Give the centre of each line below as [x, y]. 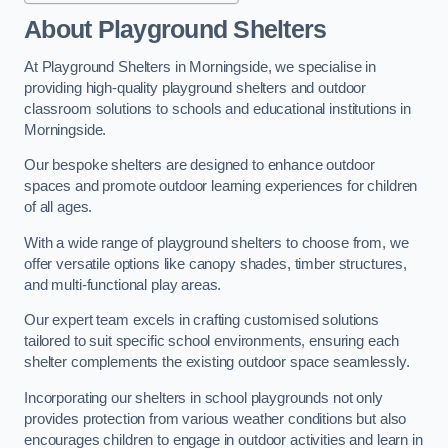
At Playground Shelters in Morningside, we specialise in [200, 66]
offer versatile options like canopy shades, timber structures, [215, 263]
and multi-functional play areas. [123, 284]
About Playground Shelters [175, 30]
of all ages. [58, 207]
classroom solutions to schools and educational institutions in [217, 108]
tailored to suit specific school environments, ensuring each [212, 341]
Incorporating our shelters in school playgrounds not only [203, 397]
